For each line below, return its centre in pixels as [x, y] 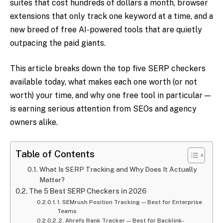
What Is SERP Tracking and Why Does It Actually [118, 169]
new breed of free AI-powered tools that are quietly [106, 29]
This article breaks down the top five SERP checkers [108, 69]
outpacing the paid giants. [58, 43]
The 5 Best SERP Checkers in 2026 [87, 191]
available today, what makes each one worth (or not [104, 82]
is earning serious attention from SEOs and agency [103, 109]
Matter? [52, 180]
